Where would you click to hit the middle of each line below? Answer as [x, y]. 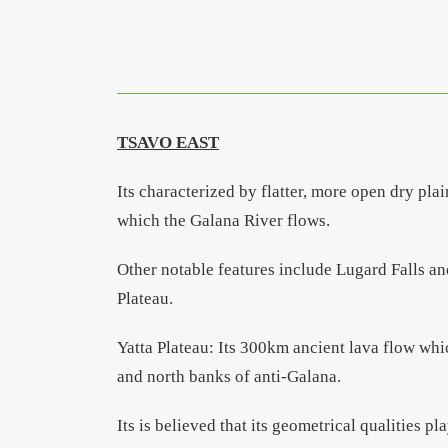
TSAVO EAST [168, 143]
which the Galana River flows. [223, 221]
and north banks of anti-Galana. [229, 377]
